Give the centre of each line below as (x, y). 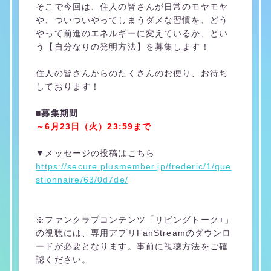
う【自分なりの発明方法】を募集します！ (123, 47)
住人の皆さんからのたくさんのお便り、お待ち (132, 73)
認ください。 (64, 260)
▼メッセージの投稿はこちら (95, 153)
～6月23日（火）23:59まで (94, 127)
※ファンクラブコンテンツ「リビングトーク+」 (135, 220)
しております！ (68, 87)
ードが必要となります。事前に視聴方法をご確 (132, 247)
